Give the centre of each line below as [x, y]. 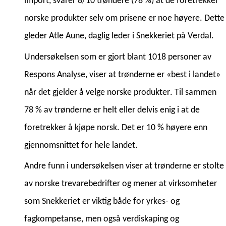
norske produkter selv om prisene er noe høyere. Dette [124, 18]
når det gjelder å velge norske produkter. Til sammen [120, 92]
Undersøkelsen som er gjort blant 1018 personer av [118, 57]
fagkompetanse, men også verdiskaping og [102, 219]
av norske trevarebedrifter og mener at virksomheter [121, 184]
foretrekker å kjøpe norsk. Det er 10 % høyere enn [116, 128]
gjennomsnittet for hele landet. [81, 145]
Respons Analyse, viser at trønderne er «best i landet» [122, 75]
